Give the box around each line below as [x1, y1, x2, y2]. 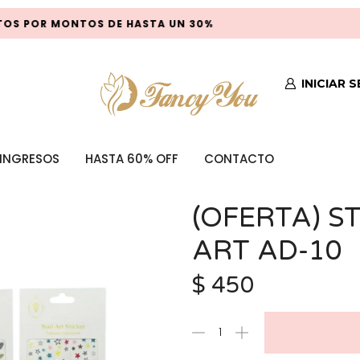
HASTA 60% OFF [84, 150, 178, 168]
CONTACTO [203, 150, 274, 168]
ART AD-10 [192, 235, 342, 268]
